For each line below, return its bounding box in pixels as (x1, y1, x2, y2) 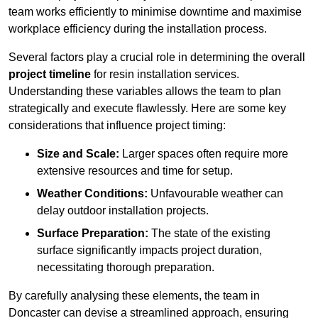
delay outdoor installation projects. (37, 204, 209, 217)
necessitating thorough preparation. (37, 261, 214, 274)
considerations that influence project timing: (9, 119, 226, 132)
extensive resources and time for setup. (37, 165, 233, 177)
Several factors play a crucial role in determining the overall (9, 51, 305, 64)
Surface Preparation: (37, 227, 148, 240)
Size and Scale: (37, 148, 119, 160)
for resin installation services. (91, 68, 239, 81)
